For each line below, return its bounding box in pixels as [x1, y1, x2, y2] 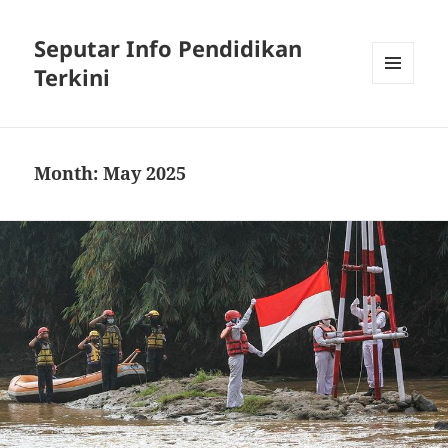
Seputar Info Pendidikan [34, 33, 303, 64]
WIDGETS [372, 117, 429, 135]
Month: [34, 161, 104, 186]
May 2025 [103, 161, 187, 186]
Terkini [34, 62, 111, 93]
